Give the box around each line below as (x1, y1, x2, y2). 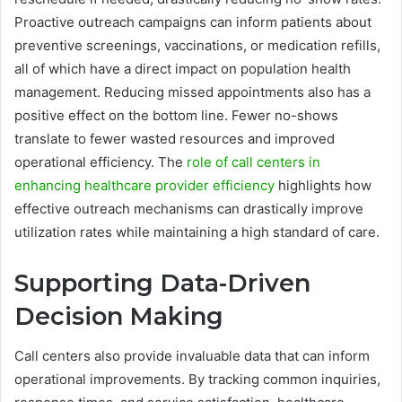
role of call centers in (187, 153, 320, 170)
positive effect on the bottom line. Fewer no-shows (14, 106, 338, 124)
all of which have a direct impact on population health (14, 59, 351, 77)
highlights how (275, 176, 371, 194)
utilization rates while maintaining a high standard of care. (14, 223, 380, 240)
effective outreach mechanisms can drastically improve (14, 199, 363, 217)
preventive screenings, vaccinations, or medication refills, (14, 36, 380, 54)
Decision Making (14, 301, 223, 331)
